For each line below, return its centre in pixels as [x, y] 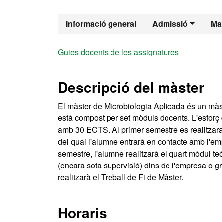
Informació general [101, 24]
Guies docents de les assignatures [118, 52]
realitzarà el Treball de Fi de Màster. [121, 177]
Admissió [170, 24]
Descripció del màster [131, 87]
